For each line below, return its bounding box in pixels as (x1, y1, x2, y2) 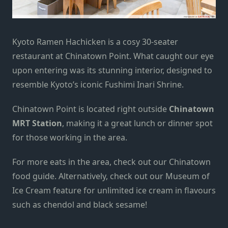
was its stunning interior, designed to (70, 65, 212, 76)
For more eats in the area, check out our (12, 156, 169, 167)
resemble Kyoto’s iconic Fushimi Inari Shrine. (12, 79, 184, 90)
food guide (12, 170, 54, 182)
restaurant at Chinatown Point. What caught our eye (12, 50, 214, 62)
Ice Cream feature (12, 185, 81, 196)
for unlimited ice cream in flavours (81, 185, 216, 196)
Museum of (165, 170, 210, 182)
